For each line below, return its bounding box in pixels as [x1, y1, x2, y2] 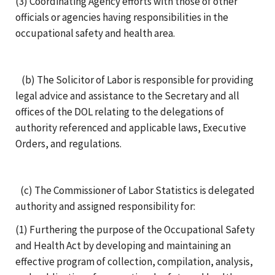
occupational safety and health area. [15, 26, 175, 40]
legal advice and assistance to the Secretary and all [15, 88, 239, 103]
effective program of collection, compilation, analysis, [15, 254, 253, 268]
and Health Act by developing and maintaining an [15, 238, 231, 252]
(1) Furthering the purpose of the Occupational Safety [15, 222, 255, 236]
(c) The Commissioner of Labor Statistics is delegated [20, 183, 255, 197]
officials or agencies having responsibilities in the [15, 10, 228, 24]
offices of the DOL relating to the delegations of [15, 104, 224, 118]
